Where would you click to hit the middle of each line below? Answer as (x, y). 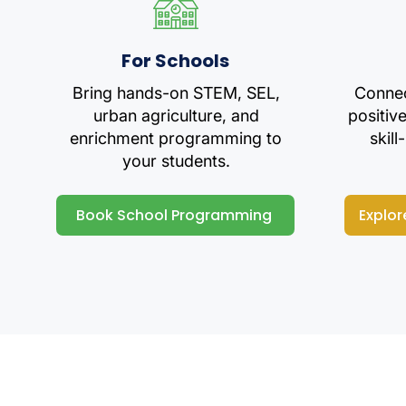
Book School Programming (174, 215)
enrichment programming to (176, 138)
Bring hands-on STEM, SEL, (176, 93)
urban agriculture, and (176, 116)
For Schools (175, 61)
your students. (176, 161)
